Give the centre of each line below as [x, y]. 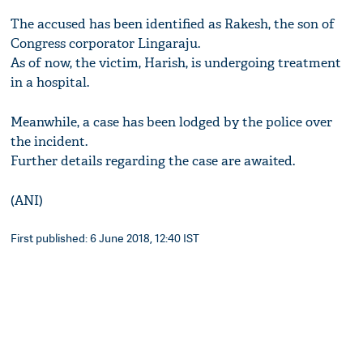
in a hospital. [50, 83]
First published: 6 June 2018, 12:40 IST [105, 238]
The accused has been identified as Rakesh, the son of [173, 24]
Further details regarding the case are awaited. [153, 161]
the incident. [49, 142]
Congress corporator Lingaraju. [106, 44]
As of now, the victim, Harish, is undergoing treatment [176, 63]
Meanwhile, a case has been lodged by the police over [172, 122]
